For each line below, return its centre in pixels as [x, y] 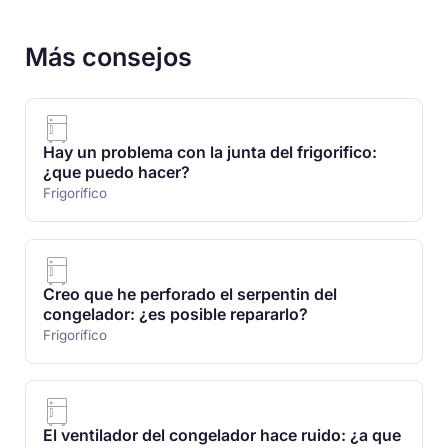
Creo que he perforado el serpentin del [189, 294]
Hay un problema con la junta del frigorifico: [209, 153]
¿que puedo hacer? [116, 173]
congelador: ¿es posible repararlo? [175, 314]
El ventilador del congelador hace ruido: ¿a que [221, 436]
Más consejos [109, 57]
